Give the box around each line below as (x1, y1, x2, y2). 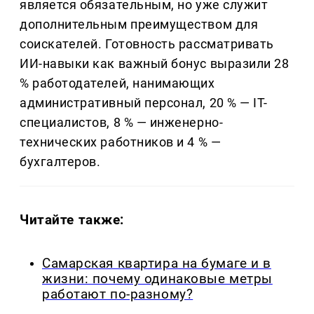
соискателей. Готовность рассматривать (20, 36, 274, 52)
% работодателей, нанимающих (20, 76, 215, 91)
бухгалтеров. (20, 154, 101, 170)
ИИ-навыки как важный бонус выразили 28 (20, 56, 289, 71)
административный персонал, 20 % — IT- (20, 95, 268, 111)
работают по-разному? (42, 286, 193, 302)
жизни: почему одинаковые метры (42, 271, 273, 287)
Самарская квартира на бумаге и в (42, 255, 271, 271)
